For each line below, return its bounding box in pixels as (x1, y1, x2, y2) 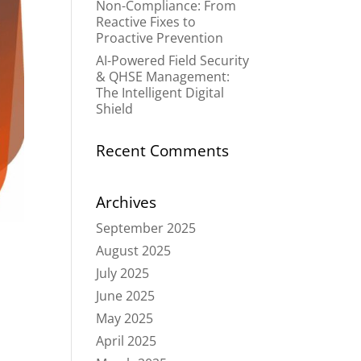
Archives (96, 192, 157, 213)
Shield (96, 100, 134, 118)
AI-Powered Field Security (96, 52, 250, 69)
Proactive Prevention (96, 29, 224, 47)
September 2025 (96, 219, 197, 237)
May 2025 (96, 309, 154, 327)
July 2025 (96, 264, 150, 282)
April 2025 (96, 332, 157, 350)
